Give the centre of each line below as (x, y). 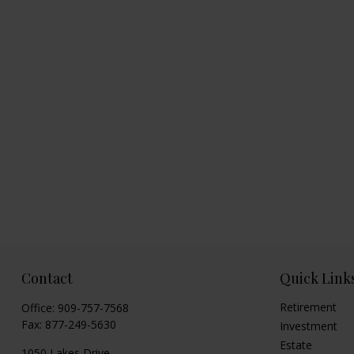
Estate (296, 345)
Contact (47, 278)
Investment (309, 326)
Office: (39, 307)
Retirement (309, 307)
